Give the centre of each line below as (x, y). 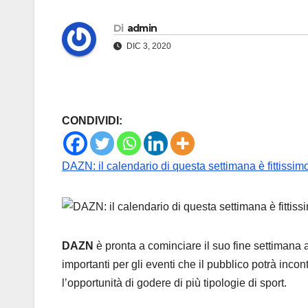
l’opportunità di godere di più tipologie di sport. (174, 283)
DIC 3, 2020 (148, 46)
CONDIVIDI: (92, 121)
